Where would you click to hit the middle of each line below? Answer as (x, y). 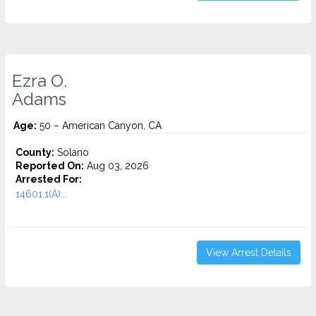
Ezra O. (39, 81)
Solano (72, 152)
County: (35, 152)
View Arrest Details (249, 253)
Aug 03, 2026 (116, 166)
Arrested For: (49, 179)
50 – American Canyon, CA (99, 126)
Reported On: (50, 166)
